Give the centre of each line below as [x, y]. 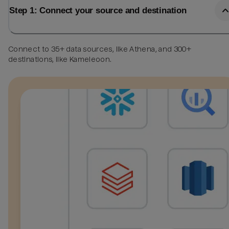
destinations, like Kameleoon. [60, 59]
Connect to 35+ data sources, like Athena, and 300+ [100, 49]
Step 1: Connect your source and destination [98, 10]
